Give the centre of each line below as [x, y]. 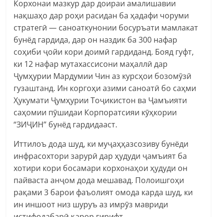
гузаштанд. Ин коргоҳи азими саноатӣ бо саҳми [105, 88]
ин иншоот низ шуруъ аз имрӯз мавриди [91, 204]
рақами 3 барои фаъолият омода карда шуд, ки [103, 192]
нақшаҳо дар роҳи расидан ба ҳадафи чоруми [101, 15]
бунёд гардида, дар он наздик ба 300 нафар [96, 39]
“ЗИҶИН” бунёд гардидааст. [66, 124]
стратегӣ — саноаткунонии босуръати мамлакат [106, 27]
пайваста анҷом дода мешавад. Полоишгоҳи [99, 180]
